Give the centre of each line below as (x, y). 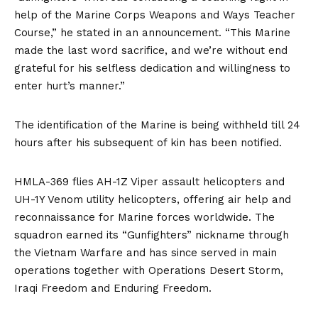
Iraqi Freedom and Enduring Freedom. (113, 288)
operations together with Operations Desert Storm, (149, 270)
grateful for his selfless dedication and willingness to (152, 68)
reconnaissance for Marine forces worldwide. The (144, 217)
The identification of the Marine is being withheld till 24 (157, 125)
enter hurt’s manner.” (70, 86)
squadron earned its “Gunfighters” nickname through (152, 235)
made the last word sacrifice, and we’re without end (151, 50)
